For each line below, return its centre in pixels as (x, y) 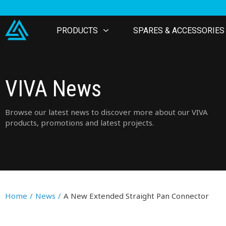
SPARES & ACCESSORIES (179, 31)
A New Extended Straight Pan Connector (136, 196)
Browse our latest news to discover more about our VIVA (106, 112)
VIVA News (53, 89)
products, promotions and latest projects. (79, 123)
